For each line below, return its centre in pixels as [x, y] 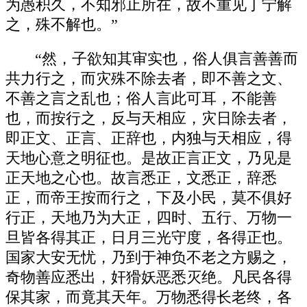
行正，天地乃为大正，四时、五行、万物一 [149, 218]
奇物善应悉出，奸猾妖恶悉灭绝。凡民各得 [149, 278]
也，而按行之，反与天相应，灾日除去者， [149, 119]
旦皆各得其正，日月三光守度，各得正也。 [149, 238]
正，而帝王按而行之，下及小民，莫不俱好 [149, 198]
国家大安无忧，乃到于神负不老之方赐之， [149, 258]
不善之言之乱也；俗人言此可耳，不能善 [141, 99]
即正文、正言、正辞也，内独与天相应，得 [149, 139]
